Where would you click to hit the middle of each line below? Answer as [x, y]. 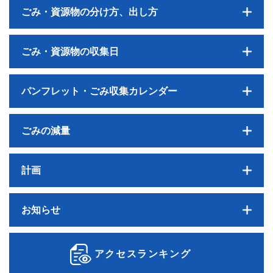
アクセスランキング [143, 254]
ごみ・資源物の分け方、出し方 [90, 12]
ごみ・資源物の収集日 [70, 52]
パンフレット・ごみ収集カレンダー [99, 91]
